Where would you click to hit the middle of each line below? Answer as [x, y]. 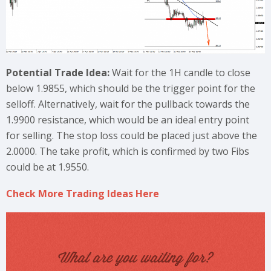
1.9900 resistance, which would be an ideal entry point [128, 120]
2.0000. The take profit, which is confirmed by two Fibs [128, 152]
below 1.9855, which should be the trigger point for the [131, 89]
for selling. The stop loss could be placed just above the [132, 136]
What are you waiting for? [135, 257]
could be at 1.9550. [47, 167]
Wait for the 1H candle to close [181, 73]
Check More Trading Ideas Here [83, 194]
